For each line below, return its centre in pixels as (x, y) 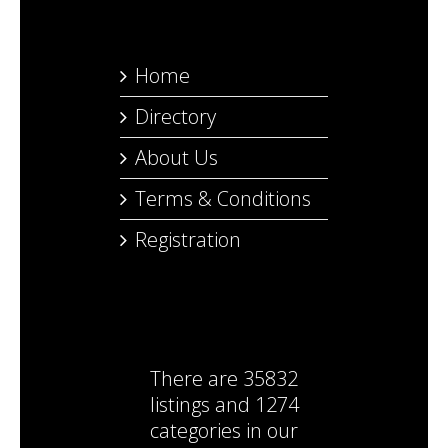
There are (196, 378)
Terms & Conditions (223, 198)
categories (195, 430)
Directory (175, 116)
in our (269, 430)
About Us (176, 157)
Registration (188, 239)
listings (179, 404)
